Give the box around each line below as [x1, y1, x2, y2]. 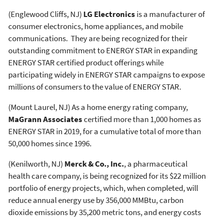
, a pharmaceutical [124, 158, 187, 169]
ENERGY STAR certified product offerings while [8, 57, 164, 68]
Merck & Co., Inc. [64, 158, 124, 169]
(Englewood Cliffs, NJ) [8, 8, 82, 19]
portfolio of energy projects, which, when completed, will [8, 182, 198, 193]
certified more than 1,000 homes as [82, 113, 201, 124]
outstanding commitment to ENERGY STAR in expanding [8, 45, 198, 56]
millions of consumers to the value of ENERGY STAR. [8, 81, 181, 92]
